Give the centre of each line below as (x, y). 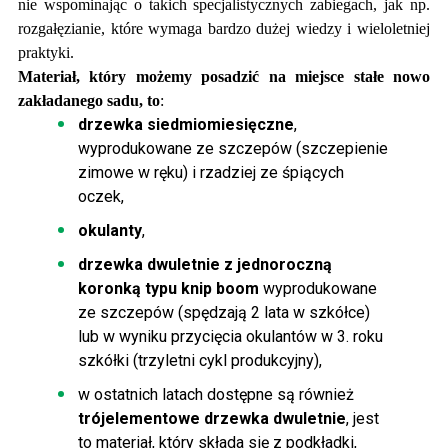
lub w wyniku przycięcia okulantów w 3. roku (230, 336)
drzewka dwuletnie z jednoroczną (205, 264)
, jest (362, 418)
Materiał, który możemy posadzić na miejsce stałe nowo (224, 76)
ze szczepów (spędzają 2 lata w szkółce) (224, 312)
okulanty (110, 230)
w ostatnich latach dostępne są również (216, 394)
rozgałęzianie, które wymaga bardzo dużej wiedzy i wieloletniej (224, 28)
